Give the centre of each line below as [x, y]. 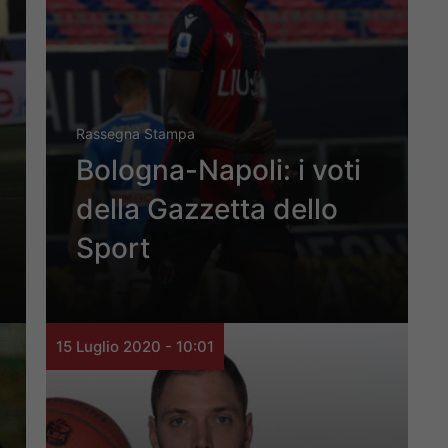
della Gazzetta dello [207, 209]
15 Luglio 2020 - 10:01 [135, 347]
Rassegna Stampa [135, 134]
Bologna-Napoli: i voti [218, 170]
